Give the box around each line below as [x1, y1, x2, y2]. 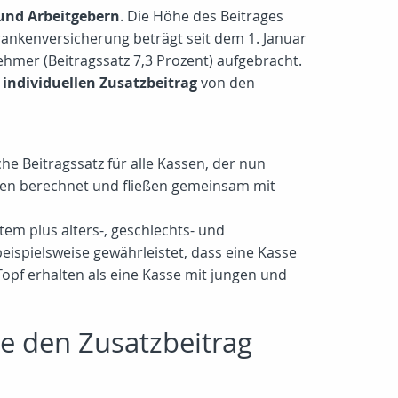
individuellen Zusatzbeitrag [3, 73, 197, 92]
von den [197, 73, 255, 92]
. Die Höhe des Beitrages [120, 6, 283, 26]
